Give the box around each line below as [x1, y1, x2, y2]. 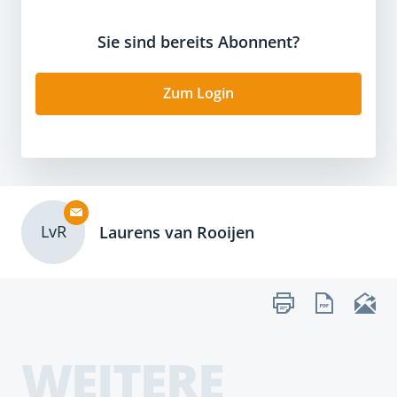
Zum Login [163, 83, 234, 103]
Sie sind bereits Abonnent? [97, 31, 300, 52]
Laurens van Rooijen [99, 222, 254, 243]
